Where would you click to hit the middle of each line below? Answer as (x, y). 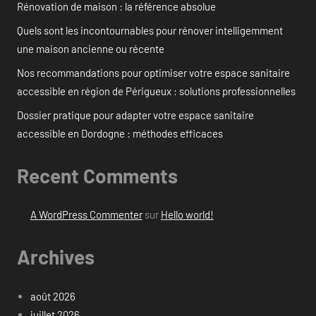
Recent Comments (97, 175)
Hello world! (187, 215)
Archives (56, 257)
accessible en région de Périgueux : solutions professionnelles (156, 91)
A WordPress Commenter (86, 215)
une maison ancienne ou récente (91, 48)
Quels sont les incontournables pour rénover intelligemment (150, 30)
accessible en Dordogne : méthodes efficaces (120, 133)
